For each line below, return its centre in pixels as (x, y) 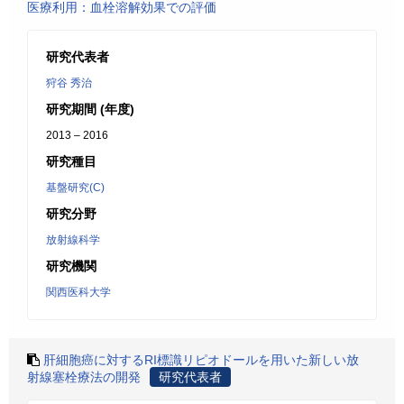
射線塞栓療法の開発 (84, 377)
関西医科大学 (78, 292)
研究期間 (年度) (90, 109)
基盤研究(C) (75, 188)
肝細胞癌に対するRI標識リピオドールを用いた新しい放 (201, 360)
